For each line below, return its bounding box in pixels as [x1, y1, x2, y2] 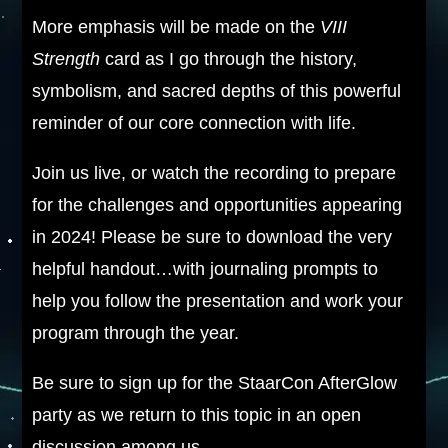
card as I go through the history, [100, 49, 358, 69]
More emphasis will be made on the [32, 17, 321, 37]
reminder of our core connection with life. [32, 113, 357, 133]
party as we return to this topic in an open [32, 405, 362, 425]
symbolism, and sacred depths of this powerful [32, 81, 402, 101]
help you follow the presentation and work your [32, 291, 404, 311]
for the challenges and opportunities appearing [32, 195, 403, 215]
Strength [32, 49, 101, 69]
